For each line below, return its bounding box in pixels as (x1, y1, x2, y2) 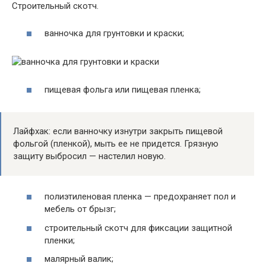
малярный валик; (45, 254, 113, 265)
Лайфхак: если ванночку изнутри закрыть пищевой (13, 125, 223, 137)
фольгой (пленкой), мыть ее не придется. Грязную (13, 138, 218, 149)
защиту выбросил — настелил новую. (13, 150, 166, 161)
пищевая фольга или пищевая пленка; (45, 84, 201, 95)
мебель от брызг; (45, 204, 116, 215)
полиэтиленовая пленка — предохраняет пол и (45, 191, 236, 202)
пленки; (45, 235, 75, 246)
